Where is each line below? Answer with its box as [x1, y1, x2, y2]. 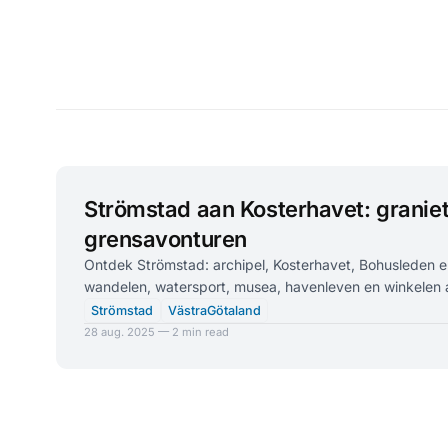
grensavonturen [84, 226, 247, 252]
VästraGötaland [167, 302, 261, 318]
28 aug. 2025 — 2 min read [84, 325, 229, 340]
